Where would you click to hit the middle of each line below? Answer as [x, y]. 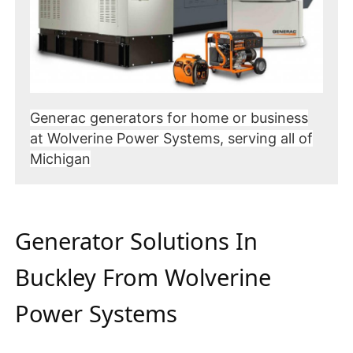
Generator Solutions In [136, 240]
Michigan [60, 158]
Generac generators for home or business [169, 117]
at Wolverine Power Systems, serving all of [171, 138]
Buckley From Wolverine [143, 277]
